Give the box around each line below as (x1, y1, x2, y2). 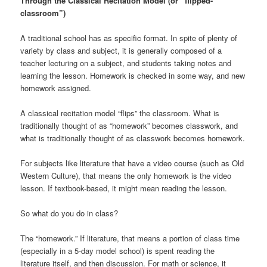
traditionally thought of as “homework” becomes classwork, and (20, 119, 238, 131)
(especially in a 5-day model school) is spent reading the (20, 245, 215, 257)
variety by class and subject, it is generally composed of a (20, 44, 222, 56)
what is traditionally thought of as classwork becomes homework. (20, 132, 246, 144)
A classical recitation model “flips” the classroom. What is (20, 107, 220, 119)
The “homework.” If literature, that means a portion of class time (20, 232, 240, 244)
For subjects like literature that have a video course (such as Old (20, 157, 244, 169)
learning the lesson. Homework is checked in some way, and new (20, 69, 246, 81)
